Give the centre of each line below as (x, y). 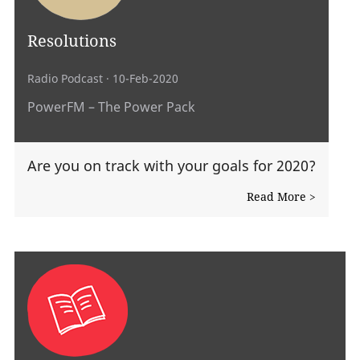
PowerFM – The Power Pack (111, 106)
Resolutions (72, 40)
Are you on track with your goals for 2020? (172, 165)
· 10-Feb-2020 (141, 79)
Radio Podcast (65, 79)
